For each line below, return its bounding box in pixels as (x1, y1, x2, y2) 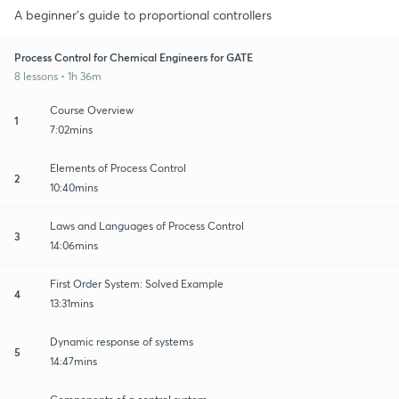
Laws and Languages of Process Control (50, 218, 244, 232)
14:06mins (50, 238, 98, 252)
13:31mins (50, 296, 94, 310)
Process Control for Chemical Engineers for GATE (14, 49, 253, 64)
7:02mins (50, 122, 93, 136)
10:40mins (50, 180, 98, 194)
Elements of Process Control (50, 160, 186, 175)
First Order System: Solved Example (50, 276, 224, 290)
